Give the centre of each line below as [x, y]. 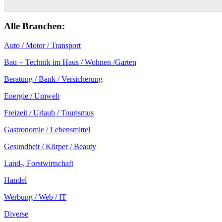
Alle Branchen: [34, 26]
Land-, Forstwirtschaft [39, 163]
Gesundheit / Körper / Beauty [50, 146]
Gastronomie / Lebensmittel [47, 130]
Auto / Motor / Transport [42, 45]
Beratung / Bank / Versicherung [53, 79]
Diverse [16, 214]
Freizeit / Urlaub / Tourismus [49, 113]
